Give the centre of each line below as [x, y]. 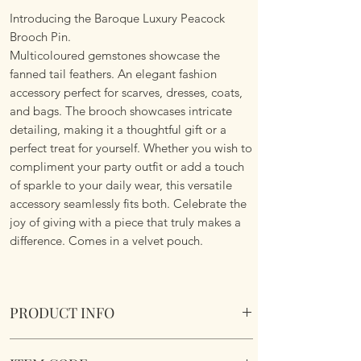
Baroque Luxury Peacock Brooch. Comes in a [129, 346]
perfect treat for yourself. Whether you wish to [131, 147]
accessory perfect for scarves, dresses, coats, [126, 92]
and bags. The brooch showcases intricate [121, 110]
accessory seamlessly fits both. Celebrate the [128, 203]
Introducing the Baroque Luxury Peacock [117, 18]
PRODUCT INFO [62, 312]
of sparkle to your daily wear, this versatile [121, 185]
